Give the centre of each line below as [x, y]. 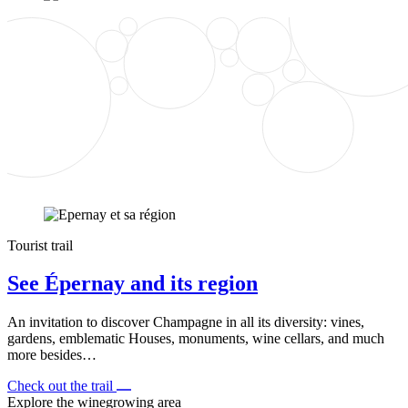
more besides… [52, 355]
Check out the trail [62, 386]
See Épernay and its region [133, 284]
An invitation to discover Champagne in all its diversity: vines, [186, 322]
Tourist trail [40, 245]
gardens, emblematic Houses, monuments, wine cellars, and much [196, 339]
